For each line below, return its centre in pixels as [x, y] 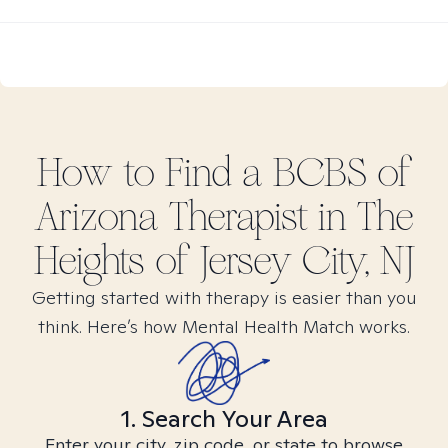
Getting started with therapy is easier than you [224, 297]
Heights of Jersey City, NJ [224, 261]
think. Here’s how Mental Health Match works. [224, 326]
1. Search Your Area [224, 418]
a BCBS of [326, 173]
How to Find [139, 173]
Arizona [96, 217]
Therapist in [258, 217]
